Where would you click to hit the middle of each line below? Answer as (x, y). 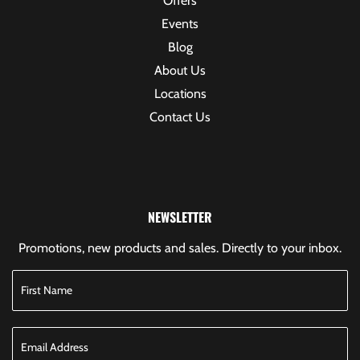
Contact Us (180, 117)
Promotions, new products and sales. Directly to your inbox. (180, 247)
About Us (180, 70)
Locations (180, 93)
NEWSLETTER (180, 217)
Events (180, 23)
